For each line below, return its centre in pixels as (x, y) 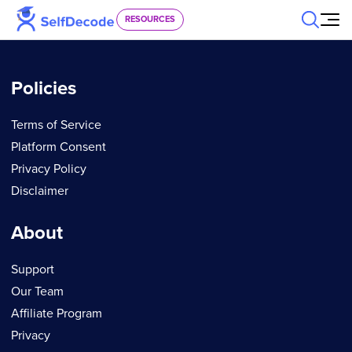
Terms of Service (56, 125)
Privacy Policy (49, 169)
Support (33, 269)
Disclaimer (40, 191)
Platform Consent (59, 147)
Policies (44, 88)
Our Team (37, 291)
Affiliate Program (57, 313)
